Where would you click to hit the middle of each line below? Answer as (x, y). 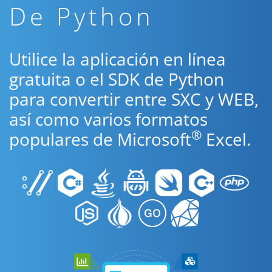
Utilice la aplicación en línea (117, 59)
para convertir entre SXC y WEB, (134, 99)
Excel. (226, 139)
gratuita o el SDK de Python (117, 79)
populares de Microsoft (100, 139)
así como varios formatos (108, 119)
